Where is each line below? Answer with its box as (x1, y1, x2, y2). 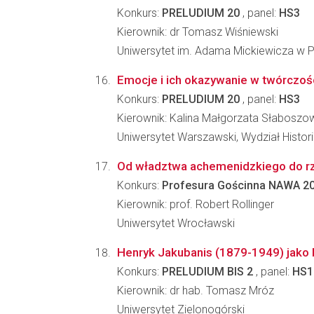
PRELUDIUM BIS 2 (162, 265, 253, 278)
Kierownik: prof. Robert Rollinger (117, 198, 274, 211)
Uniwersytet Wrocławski (117, 217, 235, 230)
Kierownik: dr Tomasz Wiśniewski (117, 25, 278, 39)
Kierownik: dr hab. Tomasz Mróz (117, 284, 274, 297)
